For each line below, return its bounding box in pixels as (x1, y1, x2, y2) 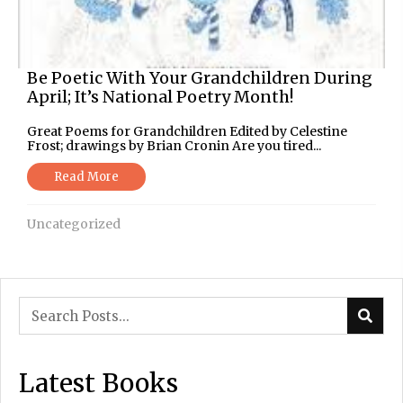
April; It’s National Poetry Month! (27, 85, 293, 107)
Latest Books (19, 367, 178, 400)
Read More (54, 168, 119, 184)
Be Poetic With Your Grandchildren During (27, 67, 372, 88)
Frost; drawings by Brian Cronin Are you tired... (27, 137, 321, 154)
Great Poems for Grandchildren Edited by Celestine (27, 122, 347, 139)
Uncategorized (27, 215, 121, 232)
